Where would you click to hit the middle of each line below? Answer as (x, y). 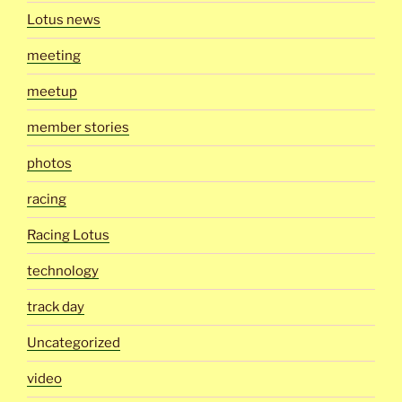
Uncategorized (74, 343)
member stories (78, 128)
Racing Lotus (68, 236)
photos (49, 164)
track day (56, 307)
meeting (54, 56)
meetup (52, 92)
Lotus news (64, 20)
